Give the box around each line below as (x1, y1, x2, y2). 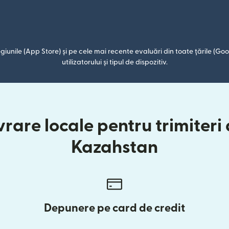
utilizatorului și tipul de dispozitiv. (61, 59, 168, 66)
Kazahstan (71, 139, 158, 156)
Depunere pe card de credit (44, 202, 185, 214)
